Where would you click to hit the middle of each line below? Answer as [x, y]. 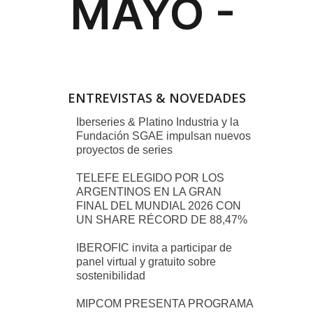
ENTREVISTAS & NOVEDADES [156, 97]
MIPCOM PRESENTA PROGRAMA [165, 303]
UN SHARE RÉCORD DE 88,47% [162, 219]
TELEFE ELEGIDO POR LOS [150, 177]
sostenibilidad [111, 275]
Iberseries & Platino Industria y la [158, 122]
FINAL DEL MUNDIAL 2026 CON [159, 205]
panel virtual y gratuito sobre [146, 261]
